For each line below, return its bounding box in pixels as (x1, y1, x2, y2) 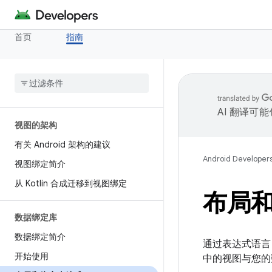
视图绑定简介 (15, 158, 66, 169)
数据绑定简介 (15, 231, 66, 242)
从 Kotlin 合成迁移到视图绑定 (15, 178, 127, 189)
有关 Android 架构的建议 (15, 139, 110, 150)
